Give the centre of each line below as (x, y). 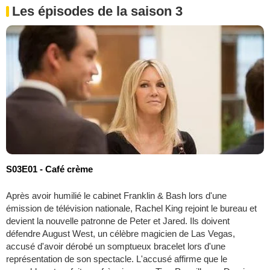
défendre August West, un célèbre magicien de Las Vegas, (121, 233)
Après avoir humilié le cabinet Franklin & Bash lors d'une (116, 195)
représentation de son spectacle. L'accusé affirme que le (117, 259)
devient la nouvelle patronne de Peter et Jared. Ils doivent (118, 221)
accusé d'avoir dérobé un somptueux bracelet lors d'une (116, 246)
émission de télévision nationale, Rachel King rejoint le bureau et (131, 208)
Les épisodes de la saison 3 (97, 11)
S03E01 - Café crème (49, 169)
